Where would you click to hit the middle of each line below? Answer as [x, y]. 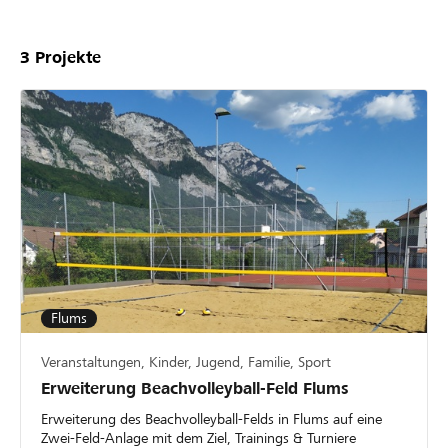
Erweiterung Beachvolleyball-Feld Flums [195, 389]
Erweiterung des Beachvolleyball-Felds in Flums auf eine [211, 419]
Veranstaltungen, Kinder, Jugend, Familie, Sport [186, 362]
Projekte [65, 57]
